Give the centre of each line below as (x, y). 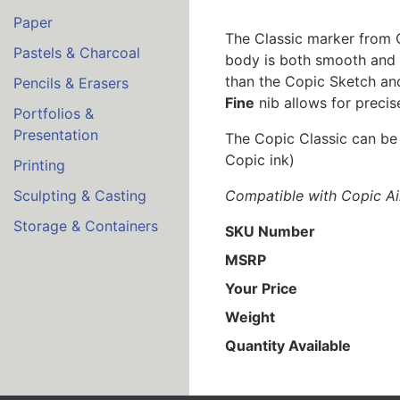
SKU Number (270, 231)
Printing (39, 166)
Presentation (56, 135)
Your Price (261, 288)
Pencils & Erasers (71, 83)
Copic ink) (259, 159)
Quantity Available (287, 345)
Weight (250, 317)
